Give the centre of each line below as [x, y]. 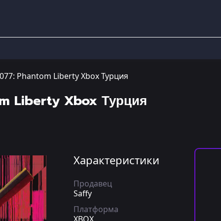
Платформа [96, 209]
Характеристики [116, 160]
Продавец [93, 184]
